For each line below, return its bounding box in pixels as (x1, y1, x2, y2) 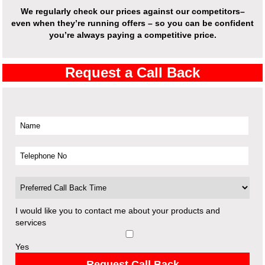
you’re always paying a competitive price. (49, 30, 216, 40)
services (15, 217, 46, 227)
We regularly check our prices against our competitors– (20, 7, 245, 17)
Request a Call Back (65, 64, 200, 81)
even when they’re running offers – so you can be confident (11, 18, 254, 28)
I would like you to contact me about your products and (15, 205, 220, 215)
